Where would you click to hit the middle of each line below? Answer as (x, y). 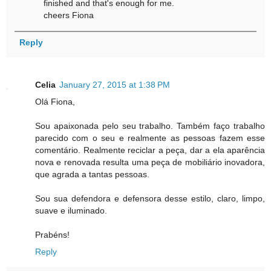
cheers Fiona (69, 15)
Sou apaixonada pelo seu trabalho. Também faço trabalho (150, 126)
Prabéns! (52, 235)
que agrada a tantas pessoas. (92, 175)
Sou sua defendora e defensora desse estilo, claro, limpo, (150, 199)
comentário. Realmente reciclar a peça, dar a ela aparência (150, 150)
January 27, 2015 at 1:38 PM (115, 85)
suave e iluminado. (71, 211)
